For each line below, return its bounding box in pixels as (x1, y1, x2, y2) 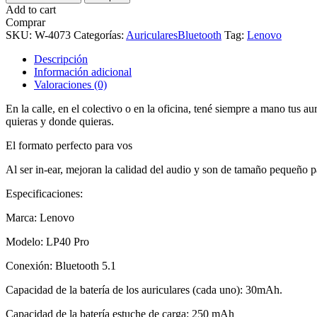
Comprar (6, 16, 45, 28)
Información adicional (34, 65, 132, 78)
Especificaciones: (6, 187, 83, 200)
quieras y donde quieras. (6, 115, 114, 127)
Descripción (34, 52, 88, 65)
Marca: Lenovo (6, 211, 74, 224)
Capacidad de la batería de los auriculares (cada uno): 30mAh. (6, 283, 282, 296)
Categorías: (74, 28, 126, 41)
